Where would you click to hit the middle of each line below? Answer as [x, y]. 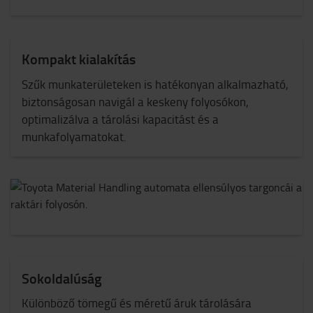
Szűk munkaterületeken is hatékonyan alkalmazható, [155, 84]
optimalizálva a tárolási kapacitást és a [120, 119]
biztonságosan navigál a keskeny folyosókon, [135, 101]
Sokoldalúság [62, 278]
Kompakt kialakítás [79, 59]
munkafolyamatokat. [74, 136]
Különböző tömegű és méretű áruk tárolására [137, 303]
